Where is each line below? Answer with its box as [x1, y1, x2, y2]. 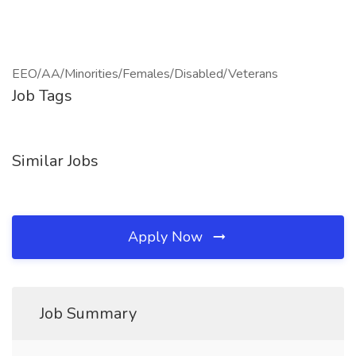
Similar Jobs [12, 150, 99, 172]
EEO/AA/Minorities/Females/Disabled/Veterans [12, 65, 278, 83]
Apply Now [128, 227, 207, 246]
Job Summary [40, 303, 137, 324]
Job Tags [12, 85, 72, 106]
